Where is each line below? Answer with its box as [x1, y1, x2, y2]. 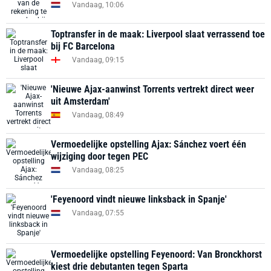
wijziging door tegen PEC [51, 151, 148, 162]
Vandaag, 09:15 [72, 55, 124, 64]
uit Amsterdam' [51, 96, 110, 107]
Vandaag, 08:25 [72, 165, 124, 174]
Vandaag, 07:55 [72, 208, 124, 217]
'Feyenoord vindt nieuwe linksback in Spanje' [51, 194, 227, 205]
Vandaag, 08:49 [72, 110, 124, 119]
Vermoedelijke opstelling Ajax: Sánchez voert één [51, 139, 246, 150]
